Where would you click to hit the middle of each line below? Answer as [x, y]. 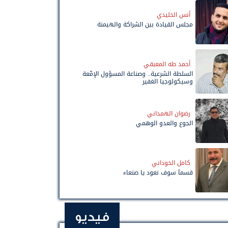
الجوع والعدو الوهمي [164, 123]
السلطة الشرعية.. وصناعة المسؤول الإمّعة [138, 74]
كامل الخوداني [171, 163]
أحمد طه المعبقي [167, 64]
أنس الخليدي [174, 15]
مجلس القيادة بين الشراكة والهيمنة [145, 24]
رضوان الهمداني [169, 113]
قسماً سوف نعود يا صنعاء [158, 172]
